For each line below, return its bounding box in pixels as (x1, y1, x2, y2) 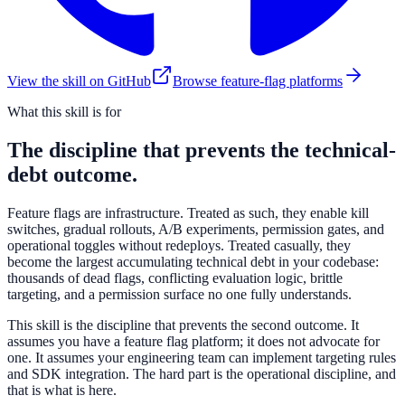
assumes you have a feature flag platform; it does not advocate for (7, 333, 380, 349)
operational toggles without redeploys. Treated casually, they (7, 237, 351, 253)
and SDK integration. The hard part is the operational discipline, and (7, 365, 396, 381)
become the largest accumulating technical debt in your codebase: (7, 253, 379, 269)
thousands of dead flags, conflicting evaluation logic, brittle (7, 269, 343, 286)
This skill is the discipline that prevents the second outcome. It (7, 316, 359, 333)
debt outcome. (7, 162, 137, 186)
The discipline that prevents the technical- (7, 137, 396, 162)
